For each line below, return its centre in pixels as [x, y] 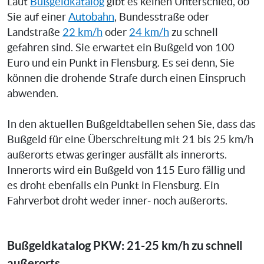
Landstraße [35, 32]
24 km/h [149, 32]
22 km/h [82, 32]
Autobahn [91, 17]
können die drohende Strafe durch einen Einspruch [126, 78]
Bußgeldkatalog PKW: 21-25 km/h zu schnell [125, 245]
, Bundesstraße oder [162, 17]
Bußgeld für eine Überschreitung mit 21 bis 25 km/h [130, 139]
